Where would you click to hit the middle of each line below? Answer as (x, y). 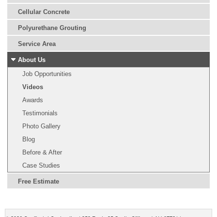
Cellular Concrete (44, 12)
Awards (33, 100)
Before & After (42, 153)
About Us (32, 60)
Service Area (37, 44)
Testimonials (40, 113)
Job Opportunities (47, 74)
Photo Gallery (41, 126)
